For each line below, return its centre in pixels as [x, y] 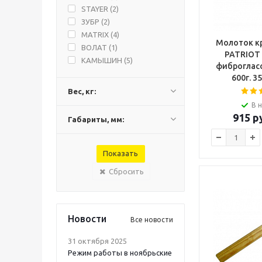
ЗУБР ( [92, 22]
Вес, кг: [82, 91]
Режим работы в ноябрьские [120, 253]
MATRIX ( [97, 35]
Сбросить [126, 171]
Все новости [152, 220]
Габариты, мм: [96, 119]
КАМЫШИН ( [104, 60]
